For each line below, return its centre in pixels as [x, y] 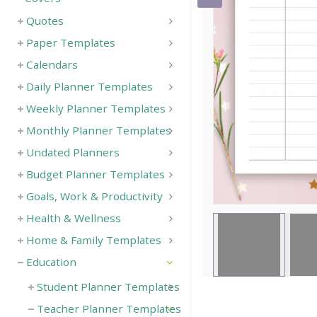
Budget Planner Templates [96, 174]
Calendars [52, 64]
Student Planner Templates [108, 287]
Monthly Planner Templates [99, 130]
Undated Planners [73, 152]
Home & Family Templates [94, 240]
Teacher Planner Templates [109, 309]
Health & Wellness [74, 218]
